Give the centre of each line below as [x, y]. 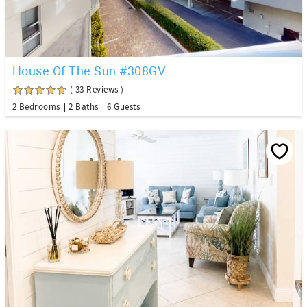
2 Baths [84, 107]
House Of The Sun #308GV [89, 70]
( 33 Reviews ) [97, 89]
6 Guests [123, 107]
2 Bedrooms [36, 107]
